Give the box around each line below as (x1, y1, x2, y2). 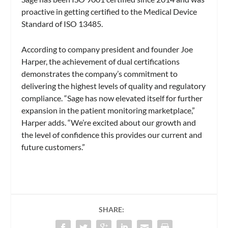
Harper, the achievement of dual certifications (21, 56, 180, 66)
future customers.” (21, 141, 85, 152)
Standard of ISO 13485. (21, 19, 103, 29)
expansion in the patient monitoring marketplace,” (21, 105, 195, 115)
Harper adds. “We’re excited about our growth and (21, 117, 196, 127)
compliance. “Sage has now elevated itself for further (21, 93, 203, 103)
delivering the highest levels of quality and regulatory (21, 80, 206, 91)
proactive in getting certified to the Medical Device (21, 7, 197, 17)
